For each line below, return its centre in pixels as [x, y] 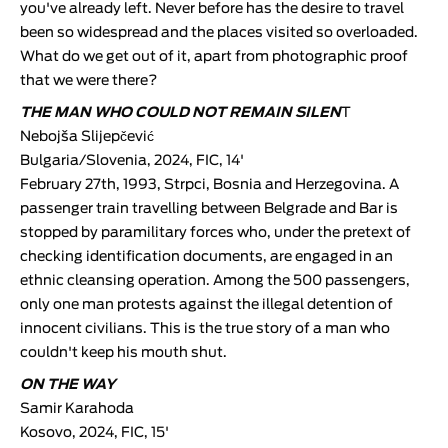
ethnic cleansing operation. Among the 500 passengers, [215, 280]
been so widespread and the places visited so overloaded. [219, 32]
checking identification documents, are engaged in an [206, 256]
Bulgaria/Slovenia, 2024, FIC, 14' [132, 160]
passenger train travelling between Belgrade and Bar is [209, 208]
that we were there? [88, 80]
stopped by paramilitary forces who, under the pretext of [215, 232]
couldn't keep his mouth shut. [123, 352]
